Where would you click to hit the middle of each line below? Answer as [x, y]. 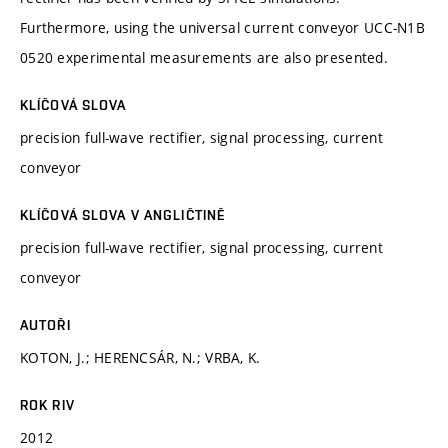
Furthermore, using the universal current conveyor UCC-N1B [222, 27]
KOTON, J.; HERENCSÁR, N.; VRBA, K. [140, 357]
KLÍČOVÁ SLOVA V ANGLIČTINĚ [123, 214]
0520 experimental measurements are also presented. [204, 57]
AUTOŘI [45, 324]
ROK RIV [47, 404]
